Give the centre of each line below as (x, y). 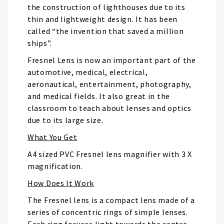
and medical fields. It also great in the (99, 96)
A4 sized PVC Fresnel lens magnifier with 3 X (110, 154)
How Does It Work (61, 183)
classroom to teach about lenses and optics (109, 108)
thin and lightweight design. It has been (102, 19)
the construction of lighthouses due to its (106, 7)
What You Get (52, 137)
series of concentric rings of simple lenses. (108, 212)
